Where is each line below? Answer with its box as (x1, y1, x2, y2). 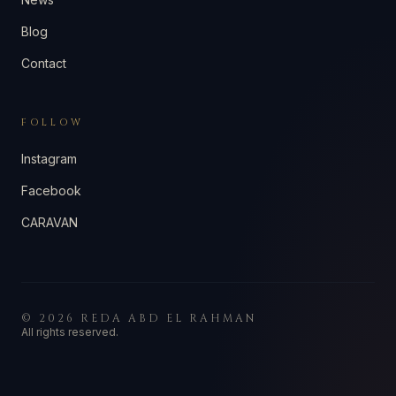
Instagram (21, 151, 77, 166)
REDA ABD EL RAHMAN (80, 311, 256, 325)
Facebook (21, 183, 81, 198)
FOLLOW (21, 116, 84, 129)
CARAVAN (21, 215, 78, 230)
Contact (21, 56, 66, 71)
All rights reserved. (21, 325, 118, 339)
